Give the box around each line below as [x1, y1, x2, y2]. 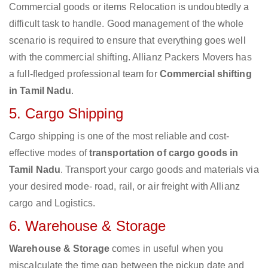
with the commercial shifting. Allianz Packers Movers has [9, 52, 252, 63]
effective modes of [9, 148, 89, 159]
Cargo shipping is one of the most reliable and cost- [9, 131, 230, 142]
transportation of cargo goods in [89, 148, 239, 159]
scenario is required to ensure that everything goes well [9, 35, 246, 46]
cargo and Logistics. [9, 198, 95, 209]
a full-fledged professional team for [9, 69, 160, 80]
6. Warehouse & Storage [9, 218, 166, 234]
